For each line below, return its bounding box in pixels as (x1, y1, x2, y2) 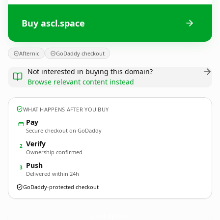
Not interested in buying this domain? (27, 67, 153, 76)
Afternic (19, 50, 39, 57)
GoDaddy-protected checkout (23, 183, 99, 191)
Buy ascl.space (22, 17, 85, 29)
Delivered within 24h (26, 170, 79, 177)
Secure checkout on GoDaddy (26, 127, 102, 134)
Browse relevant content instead (27, 77, 134, 86)
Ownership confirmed (26, 148, 82, 156)
